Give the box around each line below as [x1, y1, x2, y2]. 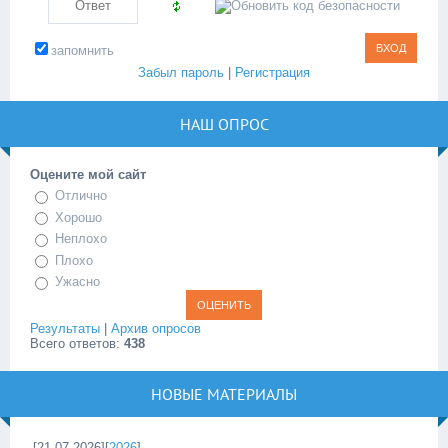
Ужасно [55, 274, 100, 290]
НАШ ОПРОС [179, 114, 269, 134]
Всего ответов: [30, 335, 124, 351]
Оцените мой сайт [30, 167, 146, 182]
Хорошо [55, 209, 102, 225]
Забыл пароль [138, 65, 224, 80]
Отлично [55, 188, 107, 204]
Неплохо [55, 231, 107, 247]
